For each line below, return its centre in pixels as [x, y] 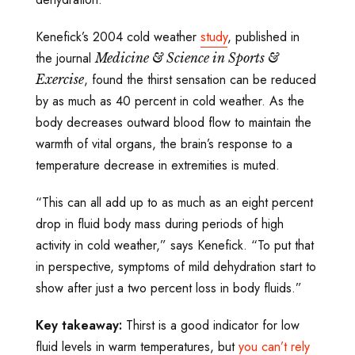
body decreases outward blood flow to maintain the [174, 123]
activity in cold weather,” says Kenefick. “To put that [175, 246]
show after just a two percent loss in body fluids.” [169, 288]
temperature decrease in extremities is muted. [158, 166]
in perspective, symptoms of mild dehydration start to [176, 267]
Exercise [60, 80]
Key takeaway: [81, 326]
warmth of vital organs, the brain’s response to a [164, 144]
